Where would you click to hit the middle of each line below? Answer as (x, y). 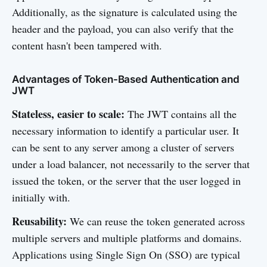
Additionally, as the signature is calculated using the (125, 12)
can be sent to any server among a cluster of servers (123, 147)
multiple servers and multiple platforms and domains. (127, 238)
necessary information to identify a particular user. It (125, 131)
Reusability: (39, 221)
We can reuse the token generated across (156, 221)
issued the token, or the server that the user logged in (126, 181)
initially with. (41, 197)
